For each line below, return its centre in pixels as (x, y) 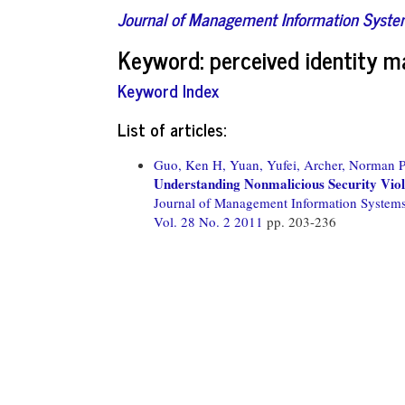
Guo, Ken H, (190, 164)
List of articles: (172, 128)
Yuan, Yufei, (265, 164)
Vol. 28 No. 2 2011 (210, 221)
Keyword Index (168, 90)
